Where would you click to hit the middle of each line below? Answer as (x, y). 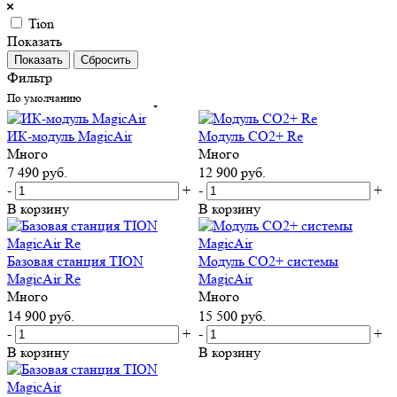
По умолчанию (44, 97)
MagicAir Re (44, 279)
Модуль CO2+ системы (269, 261)
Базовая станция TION (75, 261)
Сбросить (106, 59)
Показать (35, 41)
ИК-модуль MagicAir (70, 136)
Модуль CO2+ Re (251, 136)
